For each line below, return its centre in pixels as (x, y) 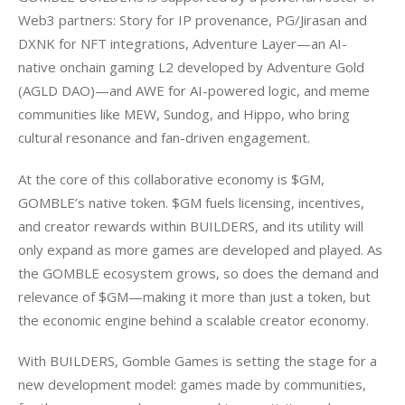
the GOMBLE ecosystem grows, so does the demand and (200, 273)
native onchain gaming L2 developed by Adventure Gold (193, 67)
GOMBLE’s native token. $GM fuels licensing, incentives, (193, 202)
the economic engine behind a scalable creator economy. (193, 320)
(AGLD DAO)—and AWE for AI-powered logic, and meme (196, 91)
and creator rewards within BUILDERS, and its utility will (193, 226)
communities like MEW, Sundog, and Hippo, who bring (186, 114)
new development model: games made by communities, (194, 385)
